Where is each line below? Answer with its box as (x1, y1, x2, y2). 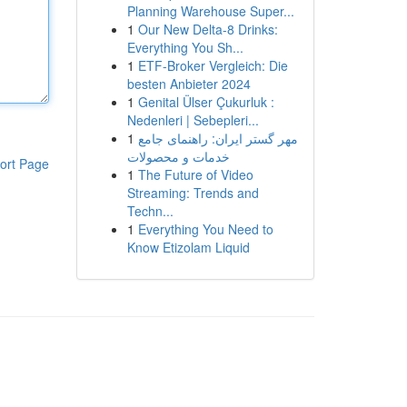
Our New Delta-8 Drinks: (137, 20, 278, 38)
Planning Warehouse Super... (126, 2, 294, 20)
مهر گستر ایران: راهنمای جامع (137, 129, 298, 147)
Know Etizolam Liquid (126, 238, 250, 256)
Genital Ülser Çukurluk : (137, 93, 274, 111)
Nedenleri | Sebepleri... (126, 111, 259, 129)
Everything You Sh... (126, 38, 243, 56)
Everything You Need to (137, 220, 273, 238)
